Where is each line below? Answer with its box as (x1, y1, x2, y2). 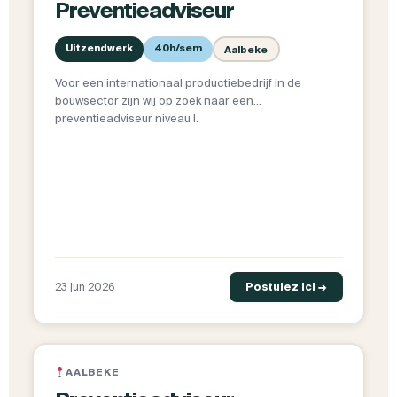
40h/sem (153, 43, 202, 54)
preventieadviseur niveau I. (54, 112, 198, 126)
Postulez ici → (245, 281, 327, 293)
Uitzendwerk (65, 43, 133, 54)
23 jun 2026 (54, 281, 115, 293)
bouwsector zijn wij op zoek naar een (54, 94, 253, 108)
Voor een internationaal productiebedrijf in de (54, 76, 301, 90)
